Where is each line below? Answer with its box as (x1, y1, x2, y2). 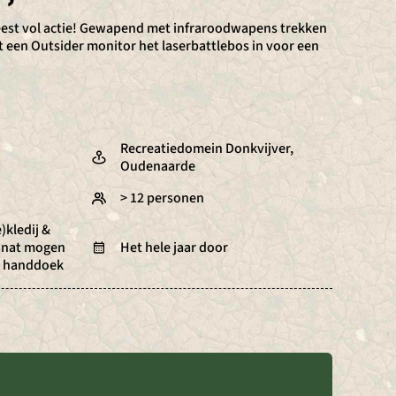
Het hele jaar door (120, 238, 228, 257)
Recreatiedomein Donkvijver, (120, 139, 293, 158)
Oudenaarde (120, 156, 195, 176)
